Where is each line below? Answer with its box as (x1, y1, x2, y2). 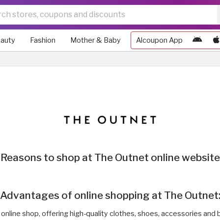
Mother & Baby (70, 36, 121, 45)
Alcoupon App (136, 36, 183, 45)
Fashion (30, 36, 55, 45)
